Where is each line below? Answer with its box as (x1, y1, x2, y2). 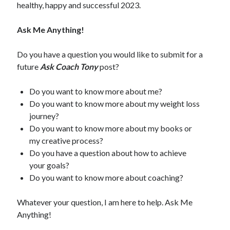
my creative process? (29, 135, 104, 145)
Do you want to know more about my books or (29, 123, 193, 133)
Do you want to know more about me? (29, 86, 164, 96)
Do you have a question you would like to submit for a (17, 49, 203, 59)
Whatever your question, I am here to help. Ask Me (17, 197, 193, 207)
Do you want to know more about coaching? (29, 172, 184, 182)
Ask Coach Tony (40, 61, 99, 71)
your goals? (29, 160, 70, 170)
